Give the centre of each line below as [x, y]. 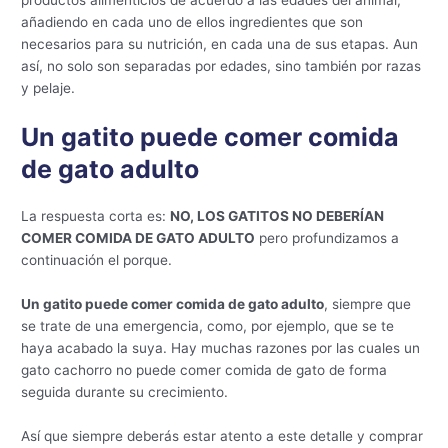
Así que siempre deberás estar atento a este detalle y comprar [222, 436]
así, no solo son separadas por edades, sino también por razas [221, 66]
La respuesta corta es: [96, 216]
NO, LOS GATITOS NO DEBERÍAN [277, 216]
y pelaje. [48, 88]
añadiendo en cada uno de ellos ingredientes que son [192, 22]
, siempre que [368, 304]
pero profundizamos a [327, 238]
